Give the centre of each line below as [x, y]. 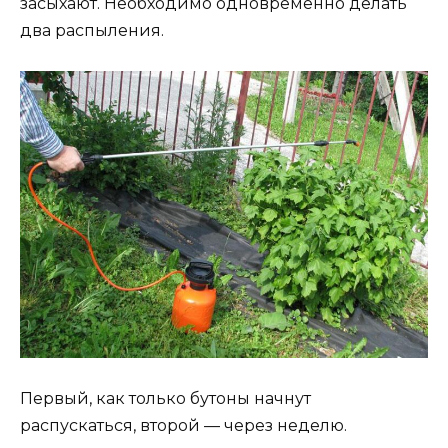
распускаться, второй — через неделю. [183, 426]
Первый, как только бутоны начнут [165, 399]
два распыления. [92, 31]
